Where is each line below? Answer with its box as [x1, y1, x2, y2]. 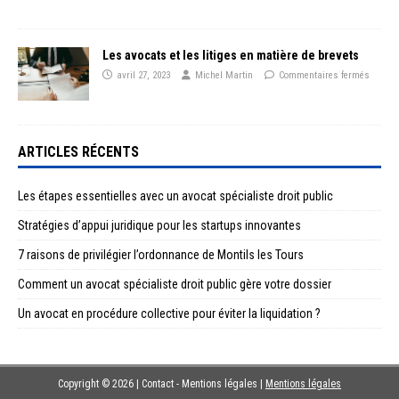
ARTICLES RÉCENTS [18, 142, 139, 160]
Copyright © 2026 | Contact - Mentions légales [58, 377, 260, 390]
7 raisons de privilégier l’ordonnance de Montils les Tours [18, 247, 304, 262]
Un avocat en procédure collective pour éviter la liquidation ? [18, 305, 321, 321]
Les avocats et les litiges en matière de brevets [102, 47, 359, 62]
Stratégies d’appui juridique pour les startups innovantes [18, 217, 301, 232]
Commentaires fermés [279, 69, 370, 81]
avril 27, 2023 [117, 69, 170, 81]
